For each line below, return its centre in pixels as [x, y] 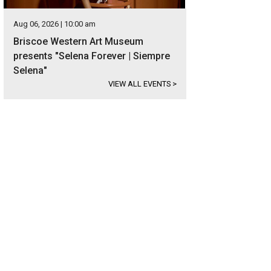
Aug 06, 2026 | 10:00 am [54, 24]
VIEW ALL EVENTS [140, 84]
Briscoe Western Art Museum [78, 41]
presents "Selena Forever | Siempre [92, 56]
